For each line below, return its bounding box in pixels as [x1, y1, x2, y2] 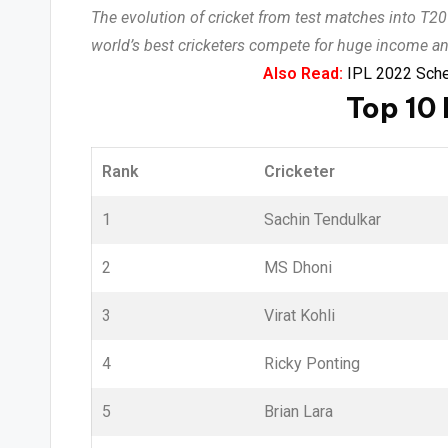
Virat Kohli [264, 306, 335, 325]
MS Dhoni [264, 258, 332, 277]
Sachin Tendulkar [264, 210, 381, 229]
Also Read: [263, 64, 343, 83]
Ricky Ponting [264, 354, 360, 373]
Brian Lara [264, 402, 333, 421]
